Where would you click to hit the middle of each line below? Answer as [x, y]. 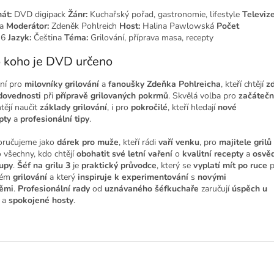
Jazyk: [20, 37]
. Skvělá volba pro [202, 96]
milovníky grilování [62, 84]
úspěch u [250, 189]
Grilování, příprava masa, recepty [152, 37]
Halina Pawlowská [178, 26]
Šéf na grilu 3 [44, 166]
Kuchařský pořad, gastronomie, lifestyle [165, 14]
